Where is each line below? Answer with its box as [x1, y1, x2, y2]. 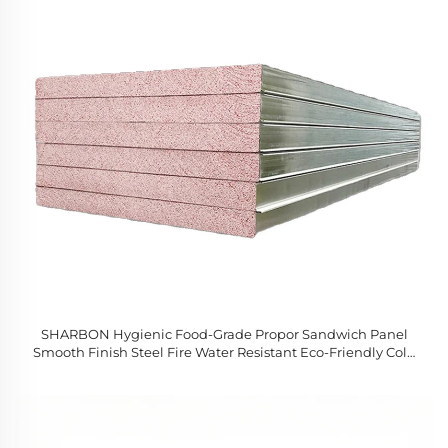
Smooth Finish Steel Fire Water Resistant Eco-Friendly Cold [32, 344, 416, 360]
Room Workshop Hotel [150, 362, 298, 378]
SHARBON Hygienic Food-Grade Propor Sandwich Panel [40, 326, 408, 342]
